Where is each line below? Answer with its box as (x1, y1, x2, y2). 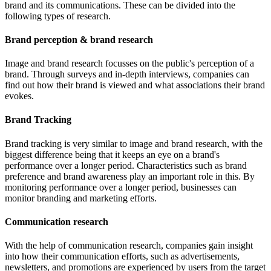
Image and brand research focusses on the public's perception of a (5, 58, 254, 69)
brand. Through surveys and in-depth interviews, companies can (5, 69, 249, 80)
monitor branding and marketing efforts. (5, 192, 159, 203)
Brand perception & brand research (5, 34, 155, 45)
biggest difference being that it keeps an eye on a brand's (5, 149, 220, 160)
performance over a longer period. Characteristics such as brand (5, 160, 247, 171)
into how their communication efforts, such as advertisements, (5, 251, 240, 262)
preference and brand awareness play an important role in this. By (5, 171, 255, 181)
